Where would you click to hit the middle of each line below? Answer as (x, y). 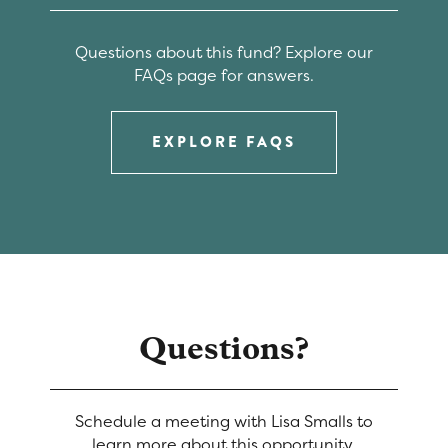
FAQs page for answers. (224, 74)
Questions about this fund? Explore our (224, 51)
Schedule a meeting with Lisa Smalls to (224, 420)
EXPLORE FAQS (224, 141)
